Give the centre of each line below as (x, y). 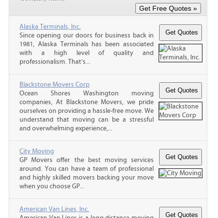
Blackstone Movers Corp (54, 84)
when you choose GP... (52, 186)
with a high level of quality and (87, 53)
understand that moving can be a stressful (87, 119)
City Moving (37, 151)
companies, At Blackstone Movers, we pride (87, 102)
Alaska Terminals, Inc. (50, 27)
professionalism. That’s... (55, 62)
